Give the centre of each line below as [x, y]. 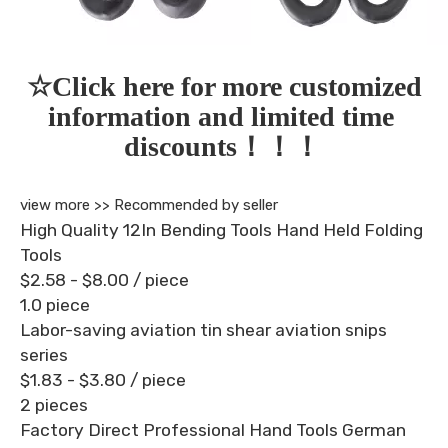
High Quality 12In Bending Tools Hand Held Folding [221, 229]
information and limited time [220, 116]
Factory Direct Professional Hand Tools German [213, 429]
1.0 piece [55, 304]
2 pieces [54, 404]
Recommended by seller [196, 204]
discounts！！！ [222, 146]
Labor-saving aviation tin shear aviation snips [203, 329]
